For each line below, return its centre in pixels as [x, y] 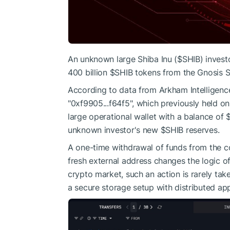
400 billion [89, 73]
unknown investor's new [114, 130]
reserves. [202, 130]
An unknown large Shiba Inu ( [123, 59]
